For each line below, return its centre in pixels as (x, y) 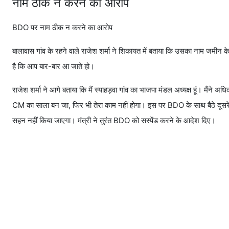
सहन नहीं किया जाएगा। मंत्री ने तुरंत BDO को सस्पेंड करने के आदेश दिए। (114, 120)
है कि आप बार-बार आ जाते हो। (53, 66)
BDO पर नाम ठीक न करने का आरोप (62, 27)
